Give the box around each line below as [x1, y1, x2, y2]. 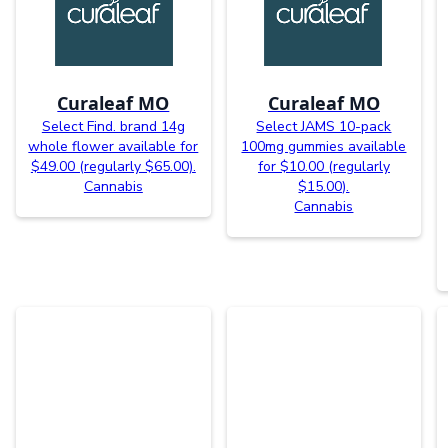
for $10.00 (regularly [257, 157, 390, 177]
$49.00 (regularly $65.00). [30, 157, 196, 177]
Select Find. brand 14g [41, 117, 185, 137]
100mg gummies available [241, 137, 407, 157]
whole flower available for [28, 137, 199, 157]
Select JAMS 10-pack [256, 117, 392, 137]
